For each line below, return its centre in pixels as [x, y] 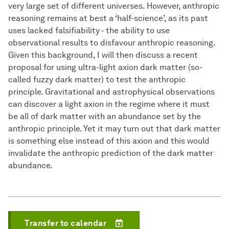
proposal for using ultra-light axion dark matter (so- [105, 67]
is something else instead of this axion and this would [109, 141]
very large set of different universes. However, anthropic [114, 6]
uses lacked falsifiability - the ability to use [89, 31]
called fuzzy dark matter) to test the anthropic [97, 80]
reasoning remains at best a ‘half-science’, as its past [108, 18]
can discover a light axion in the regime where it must [109, 104]
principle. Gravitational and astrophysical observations [111, 92]
